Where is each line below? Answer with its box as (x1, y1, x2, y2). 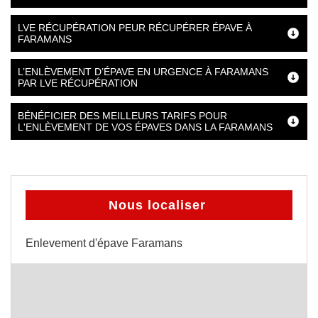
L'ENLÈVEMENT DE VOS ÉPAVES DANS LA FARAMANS (18, 121, 273, 133)
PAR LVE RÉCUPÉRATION (18, 77, 138, 89)
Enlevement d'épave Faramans (26, 237, 182, 249)
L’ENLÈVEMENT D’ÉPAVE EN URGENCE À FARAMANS (18, 66, 268, 77)
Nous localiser (109, 198, 206, 212)
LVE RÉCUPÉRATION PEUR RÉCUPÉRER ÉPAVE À (18, 22, 252, 33)
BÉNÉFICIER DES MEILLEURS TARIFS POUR (18, 110, 227, 121)
